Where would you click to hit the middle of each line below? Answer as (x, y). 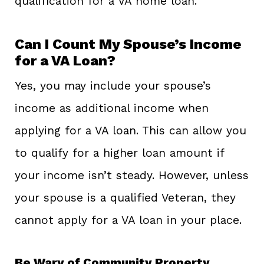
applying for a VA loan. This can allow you (131, 131)
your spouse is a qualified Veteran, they (125, 198)
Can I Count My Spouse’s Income (128, 44)
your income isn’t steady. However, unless (132, 176)
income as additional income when (112, 108)
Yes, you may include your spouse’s (113, 86)
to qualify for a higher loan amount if (119, 153)
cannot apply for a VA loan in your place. (128, 220)
